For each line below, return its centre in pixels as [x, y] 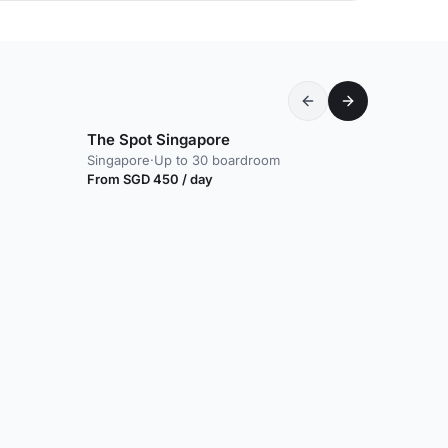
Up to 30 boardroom [217, 159]
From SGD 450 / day [150, 178]
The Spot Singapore [158, 139]
